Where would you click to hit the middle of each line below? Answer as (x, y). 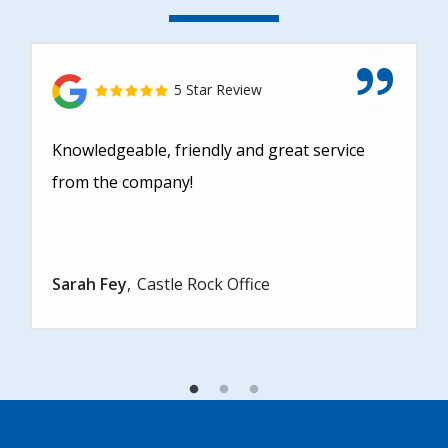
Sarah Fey (89, 284)
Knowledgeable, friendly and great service (208, 150)
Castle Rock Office (203, 284)
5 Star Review (216, 90)
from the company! (122, 182)
